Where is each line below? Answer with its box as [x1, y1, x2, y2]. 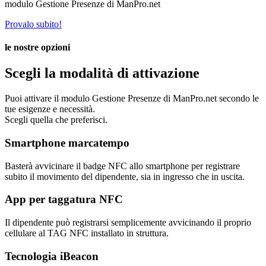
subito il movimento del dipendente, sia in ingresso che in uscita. [5, 171, 245, 182]
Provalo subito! [5, 18, 62, 29]
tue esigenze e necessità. [5, 104, 95, 115]
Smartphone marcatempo [5, 136, 129, 149]
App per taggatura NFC [5, 193, 123, 206]
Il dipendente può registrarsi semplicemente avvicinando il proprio [5, 217, 251, 228]
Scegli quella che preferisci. [5, 115, 107, 125]
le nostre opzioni [5, 42, 70, 53]
